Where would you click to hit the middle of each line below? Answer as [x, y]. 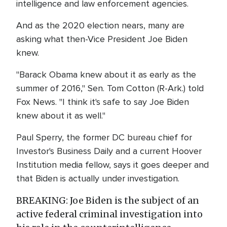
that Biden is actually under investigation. [98, 178]
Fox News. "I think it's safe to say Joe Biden [103, 102]
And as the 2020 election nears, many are [100, 25]
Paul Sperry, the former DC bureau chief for [104, 137]
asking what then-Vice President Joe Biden [102, 39]
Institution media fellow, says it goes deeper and [112, 165]
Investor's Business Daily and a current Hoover [109, 151]
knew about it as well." [62, 116]
